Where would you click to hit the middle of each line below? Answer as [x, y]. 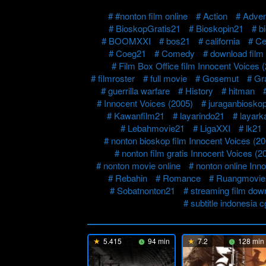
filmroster [116, 78]
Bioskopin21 [220, 28]
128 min [250, 241]
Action [215, 16]
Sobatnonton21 [146, 191]
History [199, 91]
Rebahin [131, 178]
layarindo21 [202, 116]
